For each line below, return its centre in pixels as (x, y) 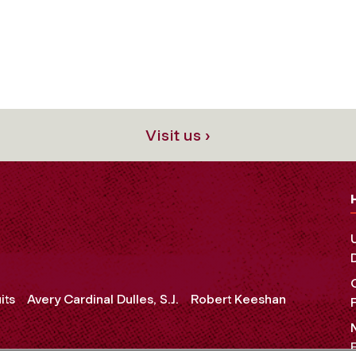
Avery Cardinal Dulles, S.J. (103, 300)
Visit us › (178, 135)
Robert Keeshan (238, 300)
